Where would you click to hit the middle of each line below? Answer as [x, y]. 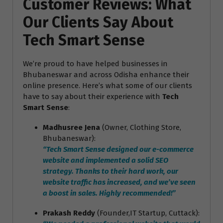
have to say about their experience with [93, 96]
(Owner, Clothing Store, [141, 127]
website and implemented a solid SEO [106, 160]
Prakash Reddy [69, 213]
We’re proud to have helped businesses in [95, 63]
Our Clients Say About [98, 22]
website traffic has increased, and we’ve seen [119, 182]
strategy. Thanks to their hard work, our [111, 171]
